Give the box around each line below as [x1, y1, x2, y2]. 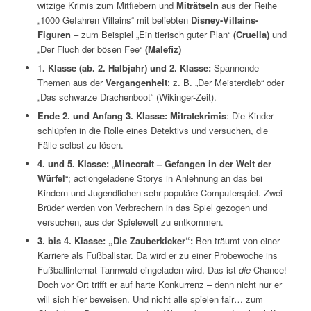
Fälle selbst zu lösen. [37, 137, 124, 151]
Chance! [250, 262, 287, 276]
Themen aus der [37, 75, 106, 89]
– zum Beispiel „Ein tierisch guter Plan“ [73, 27, 233, 41]
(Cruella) [233, 27, 272, 41]
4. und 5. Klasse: [37, 156, 109, 170]
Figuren [37, 27, 74, 41]
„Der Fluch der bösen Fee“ [37, 42, 142, 56]
